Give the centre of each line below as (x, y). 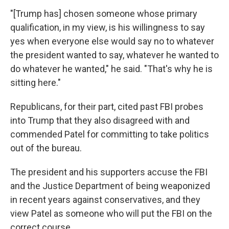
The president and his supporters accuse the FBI (109, 172)
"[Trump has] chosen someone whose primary (104, 14)
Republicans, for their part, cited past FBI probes (107, 107)
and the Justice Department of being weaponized (110, 186)
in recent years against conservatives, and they (105, 200)
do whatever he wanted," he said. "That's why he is (111, 69)
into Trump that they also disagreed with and (100, 120)
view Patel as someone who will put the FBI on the (111, 213)
